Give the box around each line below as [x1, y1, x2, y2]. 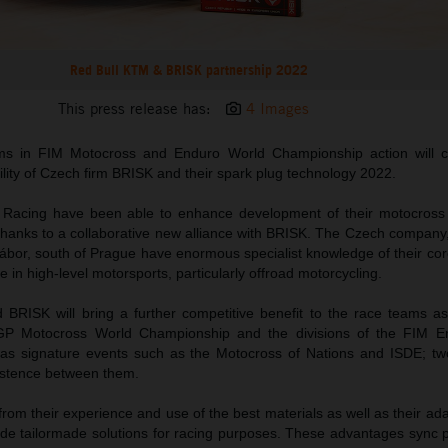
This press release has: [58, 99, 212, 119]
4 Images [246, 99, 310, 119]
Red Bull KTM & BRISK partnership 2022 [69, 60, 308, 80]
